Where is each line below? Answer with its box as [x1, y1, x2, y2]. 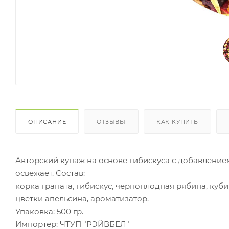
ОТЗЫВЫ [97, 118, 126, 125]
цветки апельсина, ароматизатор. [15, 193, 149, 203]
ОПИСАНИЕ [28, 118, 66, 125]
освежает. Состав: [15, 168, 85, 178]
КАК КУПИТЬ [156, 118, 198, 125]
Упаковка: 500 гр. [15, 206, 83, 216]
